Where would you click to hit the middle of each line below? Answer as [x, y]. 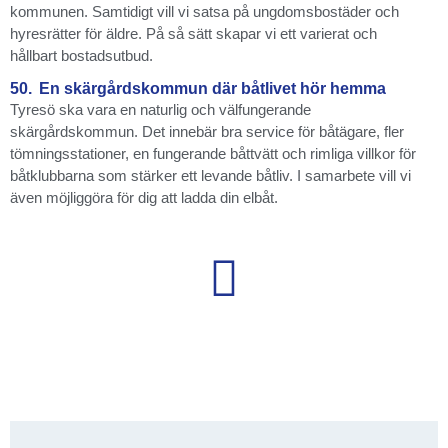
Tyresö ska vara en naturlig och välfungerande [160, 110]
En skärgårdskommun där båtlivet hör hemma [212, 89]
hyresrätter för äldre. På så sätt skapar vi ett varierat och [193, 33]
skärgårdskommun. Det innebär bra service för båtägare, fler [207, 132]
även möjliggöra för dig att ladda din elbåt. [144, 198]
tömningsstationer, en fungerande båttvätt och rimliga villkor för [213, 154]
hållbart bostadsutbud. [81, 55]
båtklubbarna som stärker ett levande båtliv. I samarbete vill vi [210, 176]
